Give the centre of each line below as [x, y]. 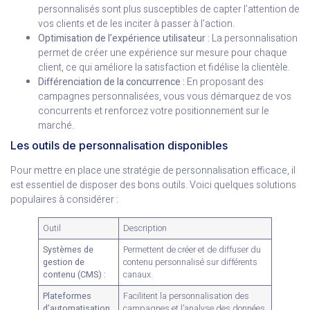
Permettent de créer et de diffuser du [192, 249]
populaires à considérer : [64, 200]
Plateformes [67, 296]
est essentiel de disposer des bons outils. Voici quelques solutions [153, 185]
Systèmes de [69, 249]
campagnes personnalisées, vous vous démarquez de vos [165, 97]
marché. [56, 126]
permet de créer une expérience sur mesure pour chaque [163, 53]
